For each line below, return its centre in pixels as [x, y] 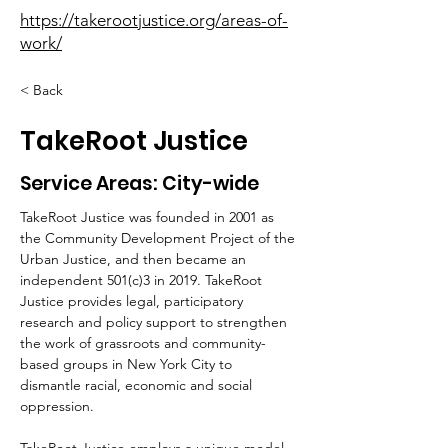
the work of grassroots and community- [143, 343]
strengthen [254, 322]
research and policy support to [116, 322]
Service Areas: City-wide [139, 183]
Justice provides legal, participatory [133, 301]
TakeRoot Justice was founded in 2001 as [149, 217]
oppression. [57, 406]
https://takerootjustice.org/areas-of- [154, 20]
